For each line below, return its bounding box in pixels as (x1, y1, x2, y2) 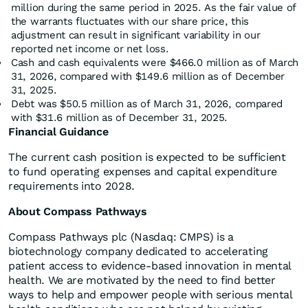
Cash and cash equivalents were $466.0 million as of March (11, 56, 298, 69)
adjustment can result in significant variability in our (11, 29, 261, 42)
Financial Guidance (8, 125, 109, 139)
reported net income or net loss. (11, 43, 169, 56)
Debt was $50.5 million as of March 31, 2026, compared (11, 98, 283, 111)
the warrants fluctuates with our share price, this (11, 15, 250, 28)
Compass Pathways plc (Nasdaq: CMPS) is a (8, 230, 234, 244)
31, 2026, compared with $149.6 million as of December (11, 70, 285, 83)
